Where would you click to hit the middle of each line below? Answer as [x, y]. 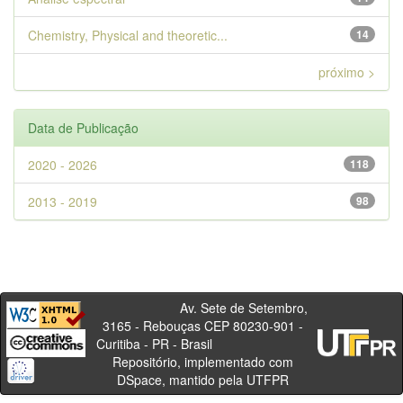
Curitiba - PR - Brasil [202, 344]
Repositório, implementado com [202, 362]
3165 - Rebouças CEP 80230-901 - [202, 326]
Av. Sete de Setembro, [202, 308]
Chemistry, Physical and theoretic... [128, 35]
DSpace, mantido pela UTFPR [202, 380]
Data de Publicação [83, 128]
